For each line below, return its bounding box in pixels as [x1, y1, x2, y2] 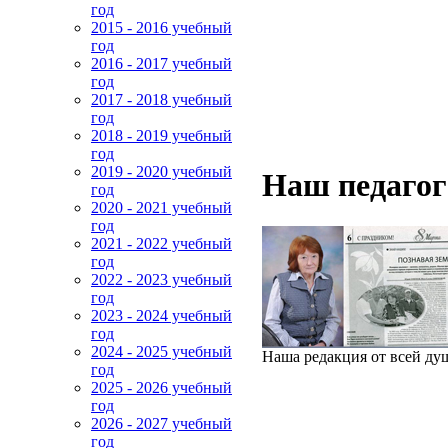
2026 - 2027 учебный [91, 415, 232, 432]
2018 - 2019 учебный [91, 127, 232, 144]
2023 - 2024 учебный [91, 307, 232, 324]
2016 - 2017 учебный [91, 55, 232, 72]
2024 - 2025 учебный [91, 343, 232, 360]
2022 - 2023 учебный [91, 271, 232, 288]
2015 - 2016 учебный [91, 19, 232, 36]
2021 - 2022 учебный [91, 235, 232, 252]
